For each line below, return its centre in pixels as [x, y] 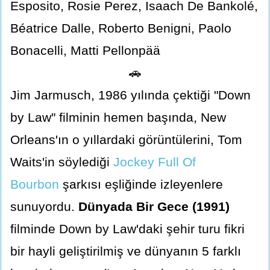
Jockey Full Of [155, 162]
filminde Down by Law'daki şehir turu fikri [127, 228]
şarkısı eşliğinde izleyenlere [141, 184]
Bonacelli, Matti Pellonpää [85, 50]
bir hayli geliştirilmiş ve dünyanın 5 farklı [126, 251]
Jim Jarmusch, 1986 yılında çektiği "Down [130, 95]
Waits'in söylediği [62, 162]
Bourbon [35, 184]
